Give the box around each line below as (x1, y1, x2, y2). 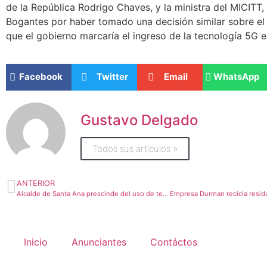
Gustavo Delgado (80, 111, 198, 129)
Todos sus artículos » (92, 143, 178, 155)
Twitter (97, 71, 128, 83)
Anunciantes (72, 235, 126, 248)
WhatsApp (213, 71, 259, 83)
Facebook (19, 71, 63, 83)
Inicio (24, 235, 48, 248)
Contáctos (150, 235, 197, 248)
